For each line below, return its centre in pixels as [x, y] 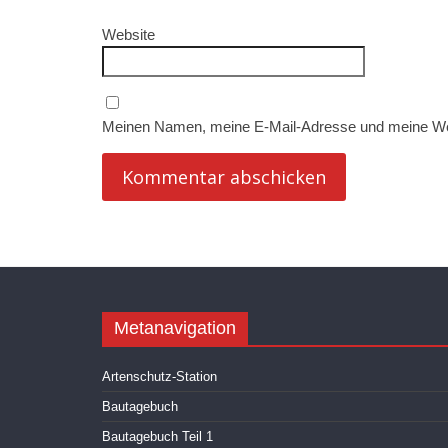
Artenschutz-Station [159, 377]
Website [128, 35]
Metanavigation [175, 328]
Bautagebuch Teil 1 [157, 437]
